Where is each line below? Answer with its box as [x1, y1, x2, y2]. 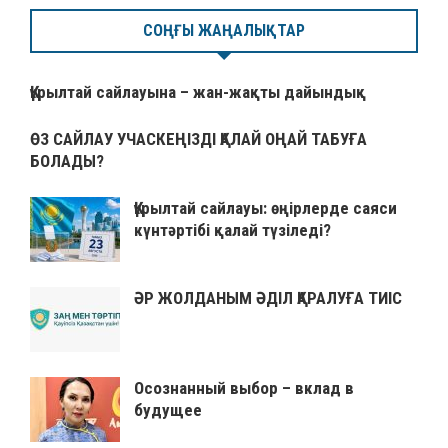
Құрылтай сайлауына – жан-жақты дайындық [30, 82, 366, 103]
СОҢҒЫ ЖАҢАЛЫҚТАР [143, 21, 305, 41]
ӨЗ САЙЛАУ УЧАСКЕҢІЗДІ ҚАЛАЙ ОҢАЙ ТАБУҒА [30, 129, 367, 150]
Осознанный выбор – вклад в [134, 378, 354, 399]
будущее [134, 400, 202, 421]
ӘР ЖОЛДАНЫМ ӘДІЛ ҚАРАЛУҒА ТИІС [134, 288, 402, 309]
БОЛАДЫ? [30, 151, 104, 172]
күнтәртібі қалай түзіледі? [134, 220, 331, 241]
